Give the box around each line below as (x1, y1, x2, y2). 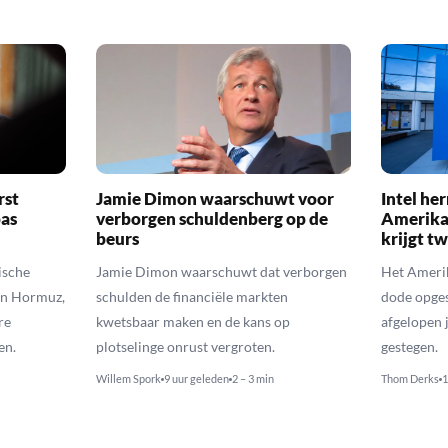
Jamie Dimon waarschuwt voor (96, 188, 335, 210)
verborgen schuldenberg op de (96, 208, 329, 230)
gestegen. (381, 338, 439, 356)
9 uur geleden (164, 372, 230, 386)
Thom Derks (381, 372, 440, 386)
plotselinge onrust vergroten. (96, 338, 276, 356)
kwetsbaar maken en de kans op (96, 313, 291, 331)
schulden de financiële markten (96, 288, 289, 306)
